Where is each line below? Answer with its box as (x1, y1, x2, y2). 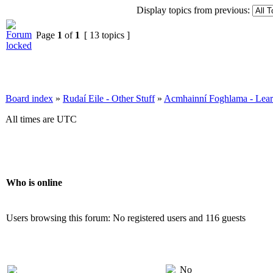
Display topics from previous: (136, 5, 250, 16)
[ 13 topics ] (82, 30, 132, 41)
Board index (5, 93, 53, 104)
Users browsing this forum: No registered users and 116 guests (6, 213, 246, 224)
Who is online (6, 177, 62, 188)
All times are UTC (5, 114, 77, 125)
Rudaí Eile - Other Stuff (63, 93, 155, 104)
